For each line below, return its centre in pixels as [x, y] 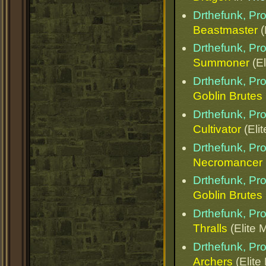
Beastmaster [225, 30]
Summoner [221, 63]
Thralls [210, 229]
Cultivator [217, 129]
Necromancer [228, 162]
